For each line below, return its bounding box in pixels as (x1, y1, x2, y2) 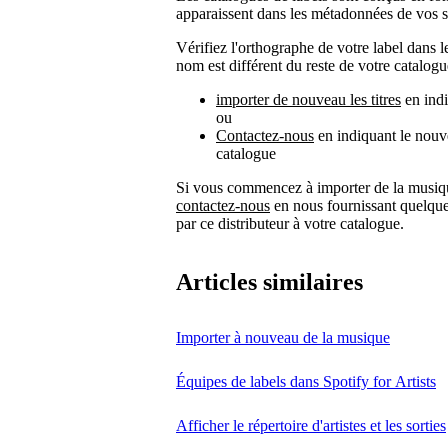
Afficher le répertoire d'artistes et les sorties (176, 416, 446, 434)
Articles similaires (176, 268, 363, 295)
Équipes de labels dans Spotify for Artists (176, 372, 436, 390)
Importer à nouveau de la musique (176, 328, 390, 346)
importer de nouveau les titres (216, 90, 401, 108)
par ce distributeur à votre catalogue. (176, 214, 404, 232)
